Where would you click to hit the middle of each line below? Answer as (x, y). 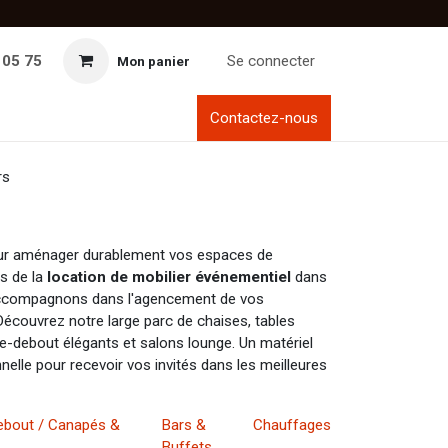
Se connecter (271, 61)
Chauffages (292, 425)
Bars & (184, 425)
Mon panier (153, 61)
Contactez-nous (264, 118)
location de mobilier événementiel (169, 277)
